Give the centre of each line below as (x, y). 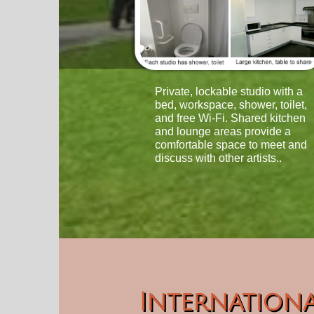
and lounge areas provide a (223, 131)
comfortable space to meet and (231, 145)
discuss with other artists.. (218, 158)
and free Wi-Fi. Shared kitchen (230, 118)
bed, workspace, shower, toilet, (231, 105)
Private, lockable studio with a (229, 91)
